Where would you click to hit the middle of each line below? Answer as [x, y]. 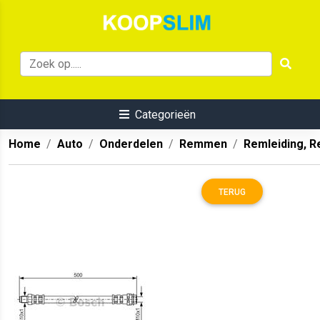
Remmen [203, 144]
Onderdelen [131, 144]
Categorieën [165, 115]
